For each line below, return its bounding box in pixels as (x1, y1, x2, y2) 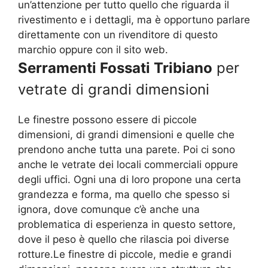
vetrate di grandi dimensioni (18, 81, 209, 99)
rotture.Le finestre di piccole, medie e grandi (18, 248, 232, 261)
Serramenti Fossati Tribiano (18, 59, 212, 77)
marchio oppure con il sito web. (18, 44, 168, 56)
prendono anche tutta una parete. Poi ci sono (18, 144, 235, 156)
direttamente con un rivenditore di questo (18, 29, 218, 41)
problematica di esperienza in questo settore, (18, 218, 236, 231)
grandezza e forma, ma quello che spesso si (18, 188, 230, 201)
